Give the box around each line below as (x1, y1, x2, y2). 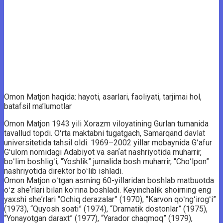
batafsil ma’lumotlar (4, 101, 72, 111)
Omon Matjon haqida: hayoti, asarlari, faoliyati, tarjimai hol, (4, 92, 202, 102)
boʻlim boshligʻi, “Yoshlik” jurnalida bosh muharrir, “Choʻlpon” (4, 156, 209, 166)
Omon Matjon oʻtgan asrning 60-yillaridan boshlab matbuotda (4, 175, 214, 185)
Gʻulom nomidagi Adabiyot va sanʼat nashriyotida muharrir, (4, 147, 202, 157)
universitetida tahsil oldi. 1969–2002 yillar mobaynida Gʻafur (4, 137, 212, 147)
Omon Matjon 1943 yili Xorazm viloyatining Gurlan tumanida (4, 118, 209, 128)
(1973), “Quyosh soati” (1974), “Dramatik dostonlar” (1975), (4, 204, 208, 214)
